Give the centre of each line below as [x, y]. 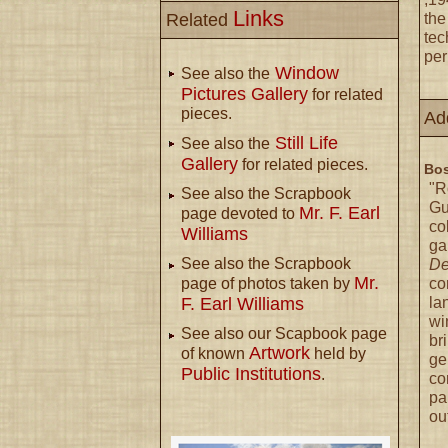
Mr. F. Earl [339, 213]
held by [338, 353]
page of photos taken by [267, 283]
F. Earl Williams [242, 304]
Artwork [279, 353]
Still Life [304, 143]
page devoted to [240, 213]
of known [215, 353]
